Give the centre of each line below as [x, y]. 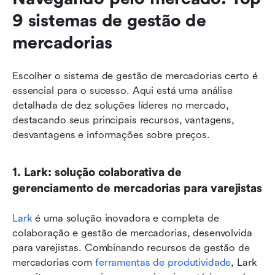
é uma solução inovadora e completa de [126, 218]
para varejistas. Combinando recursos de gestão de [131, 247]
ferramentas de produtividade [163, 262]
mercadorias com [54, 262]
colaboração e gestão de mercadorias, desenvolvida [132, 233]
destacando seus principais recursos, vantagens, [123, 120]
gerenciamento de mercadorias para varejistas [137, 188]
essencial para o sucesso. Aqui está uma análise [122, 90]
